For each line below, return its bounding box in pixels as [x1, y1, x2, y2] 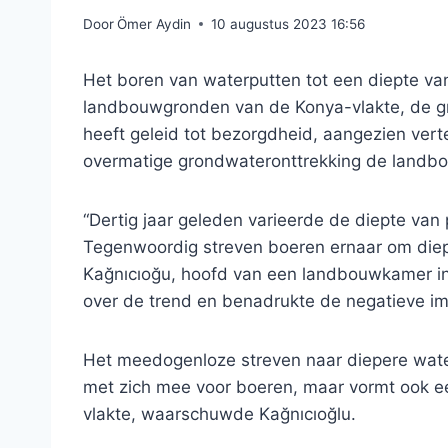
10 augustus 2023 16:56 [211, 15, 366, 32]
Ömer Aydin [117, 15, 192, 32]
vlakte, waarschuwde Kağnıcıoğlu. [83, 403, 356, 424]
